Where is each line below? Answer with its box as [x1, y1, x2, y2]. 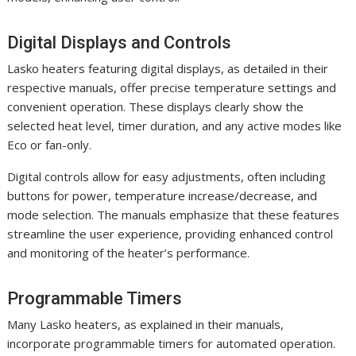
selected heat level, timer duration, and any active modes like [7, 117, 342, 133]
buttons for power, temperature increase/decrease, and [7, 187, 318, 203]
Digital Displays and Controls [7, 32, 232, 52]
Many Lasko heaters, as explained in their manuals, [7, 315, 284, 332]
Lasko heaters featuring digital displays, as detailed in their [7, 60, 329, 76]
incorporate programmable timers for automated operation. [7, 335, 336, 351]
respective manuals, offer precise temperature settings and [7, 79, 337, 95]
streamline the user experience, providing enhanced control [7, 225, 334, 242]
